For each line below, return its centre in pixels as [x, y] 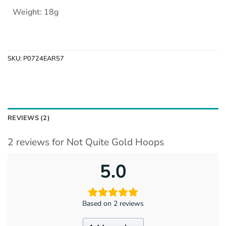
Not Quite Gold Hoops [115, 143]
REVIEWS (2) [29, 118]
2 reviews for [37, 143]
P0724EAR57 [44, 59]
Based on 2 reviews [113, 203]
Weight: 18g [36, 12]
